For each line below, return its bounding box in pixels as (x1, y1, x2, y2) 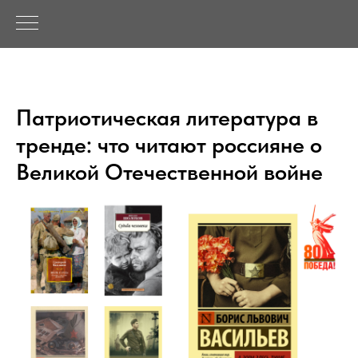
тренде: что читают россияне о (16, 131, 322, 158)
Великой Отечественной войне (16, 158, 323, 185)
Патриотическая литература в (16, 104, 318, 131)
